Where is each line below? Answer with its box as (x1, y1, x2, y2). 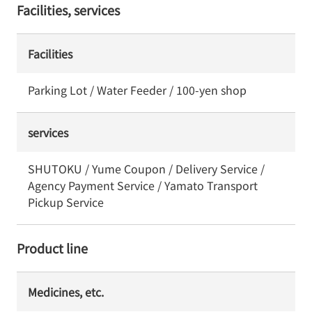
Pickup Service (28, 194, 104, 210)
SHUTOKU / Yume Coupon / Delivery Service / (28, 160, 265, 177)
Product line (17, 239, 88, 257)
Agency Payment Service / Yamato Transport (28, 177, 258, 194)
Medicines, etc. (28, 283, 104, 300)
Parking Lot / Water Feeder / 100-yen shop (28, 81, 247, 98)
